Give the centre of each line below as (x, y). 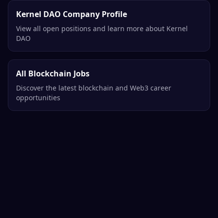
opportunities (38, 98)
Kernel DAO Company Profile (72, 14)
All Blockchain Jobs (53, 74)
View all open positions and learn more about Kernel (102, 29)
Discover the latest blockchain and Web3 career (94, 88)
